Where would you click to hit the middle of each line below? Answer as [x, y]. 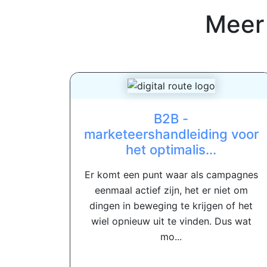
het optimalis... [171, 150]
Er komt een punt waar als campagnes [171, 175]
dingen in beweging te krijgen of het [171, 206]
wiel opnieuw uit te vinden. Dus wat [171, 221]
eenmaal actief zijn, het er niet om [171, 190]
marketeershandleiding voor [171, 134]
